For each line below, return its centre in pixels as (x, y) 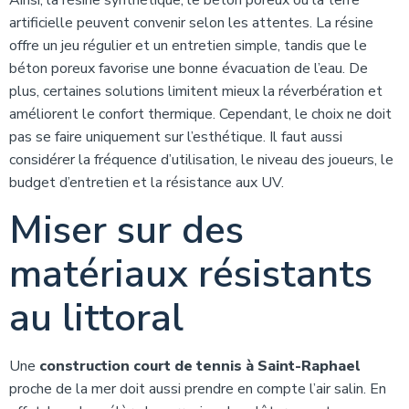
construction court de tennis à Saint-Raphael (200, 366)
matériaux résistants (191, 274)
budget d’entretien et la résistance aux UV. (147, 183)
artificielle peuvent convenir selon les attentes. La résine (191, 23)
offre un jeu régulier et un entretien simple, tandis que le (188, 46)
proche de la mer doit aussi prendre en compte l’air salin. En (198, 389)
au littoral (96, 318)
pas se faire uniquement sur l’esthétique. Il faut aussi (176, 137)
